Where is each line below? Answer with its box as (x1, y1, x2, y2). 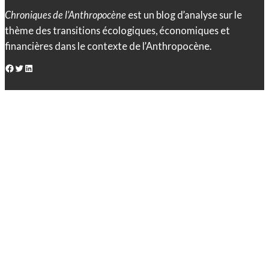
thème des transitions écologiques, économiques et (5, 24, 230, 36)
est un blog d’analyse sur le (126, 8, 242, 20)
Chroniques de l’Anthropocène (5, 8, 126, 20)
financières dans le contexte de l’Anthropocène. (5, 40, 211, 52)
